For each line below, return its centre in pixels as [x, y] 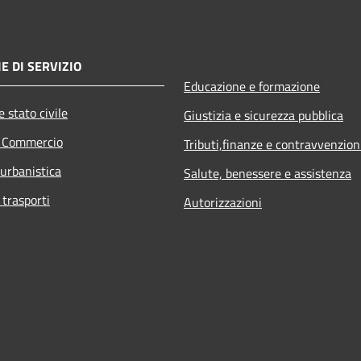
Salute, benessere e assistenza [268, 173]
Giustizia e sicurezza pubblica [263, 115]
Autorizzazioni [223, 202]
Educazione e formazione [252, 86]
